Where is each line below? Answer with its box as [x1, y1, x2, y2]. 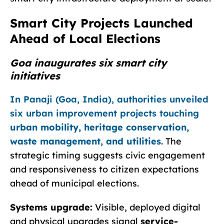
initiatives [10, 69, 60, 82]
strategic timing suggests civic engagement [10, 149, 205, 161]
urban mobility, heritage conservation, [10, 121, 189, 133]
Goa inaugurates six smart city [10, 56, 166, 69]
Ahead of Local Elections [10, 30, 160, 46]
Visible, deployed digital [92, 201, 200, 213]
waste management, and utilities [10, 135, 161, 147]
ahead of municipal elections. [10, 177, 139, 189]
